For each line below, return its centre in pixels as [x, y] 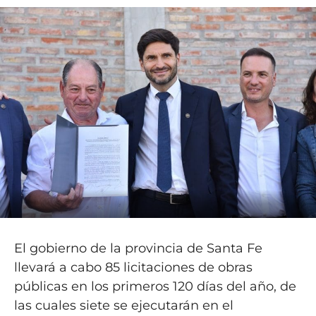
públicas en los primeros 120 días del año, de [155, 286]
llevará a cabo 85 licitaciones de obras [133, 267]
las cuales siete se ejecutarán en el [123, 305]
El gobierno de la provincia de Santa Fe [138, 248]
